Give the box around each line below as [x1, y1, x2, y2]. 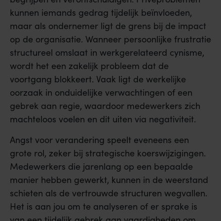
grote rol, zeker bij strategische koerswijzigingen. [10, 147, 206, 159]
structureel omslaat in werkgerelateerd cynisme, [10, 46, 204, 59]
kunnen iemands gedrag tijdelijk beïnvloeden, [10, 6, 192, 19]
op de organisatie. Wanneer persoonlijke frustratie [10, 33, 211, 45]
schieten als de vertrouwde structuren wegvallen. [10, 186, 207, 199]
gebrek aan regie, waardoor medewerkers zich [10, 100, 200, 112]
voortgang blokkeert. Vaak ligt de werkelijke [10, 73, 186, 85]
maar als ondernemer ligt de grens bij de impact [10, 20, 206, 32]
